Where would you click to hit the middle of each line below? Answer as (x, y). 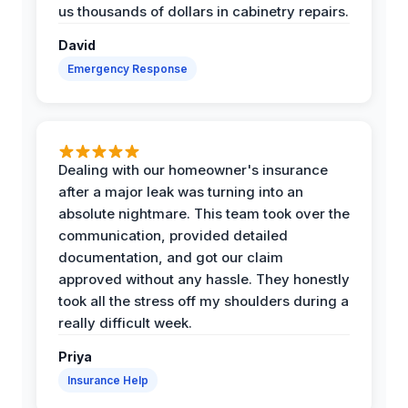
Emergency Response (127, 68)
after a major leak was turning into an (181, 191)
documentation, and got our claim (171, 257)
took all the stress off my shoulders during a (204, 301)
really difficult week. (125, 322)
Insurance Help (108, 380)
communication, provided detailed (173, 235)
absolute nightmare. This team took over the (204, 213)
